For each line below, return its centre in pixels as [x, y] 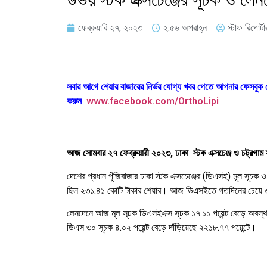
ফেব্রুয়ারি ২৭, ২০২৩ [110, 28]
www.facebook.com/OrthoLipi [153, 101]
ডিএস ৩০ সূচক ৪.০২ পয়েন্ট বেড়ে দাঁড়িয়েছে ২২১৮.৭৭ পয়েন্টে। [162, 228]
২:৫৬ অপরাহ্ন [185, 28]
